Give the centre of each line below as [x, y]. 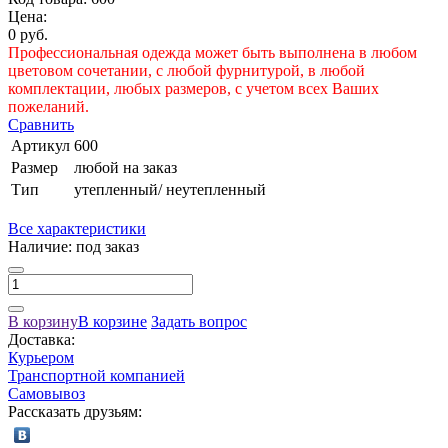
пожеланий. [48, 107]
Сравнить [41, 125]
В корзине [112, 322]
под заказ [105, 247]
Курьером [41, 358]
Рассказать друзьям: [75, 412]
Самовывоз [46, 394]
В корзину [43, 322]
